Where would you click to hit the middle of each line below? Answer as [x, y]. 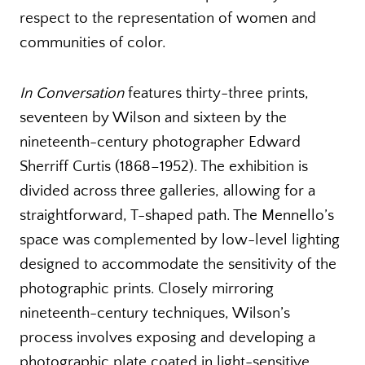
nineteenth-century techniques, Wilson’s [155, 313]
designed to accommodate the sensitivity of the [178, 264]
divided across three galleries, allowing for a [167, 191]
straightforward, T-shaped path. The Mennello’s [177, 215]
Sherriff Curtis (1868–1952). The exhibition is [164, 166]
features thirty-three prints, [216, 93]
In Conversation [72, 93]
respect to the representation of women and [168, 18]
